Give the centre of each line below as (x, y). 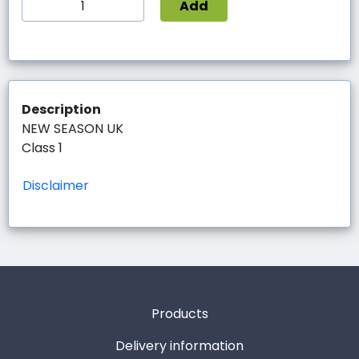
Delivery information (179, 345)
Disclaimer (56, 185)
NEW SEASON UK (73, 128)
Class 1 (42, 147)
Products (179, 313)
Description (61, 109)
